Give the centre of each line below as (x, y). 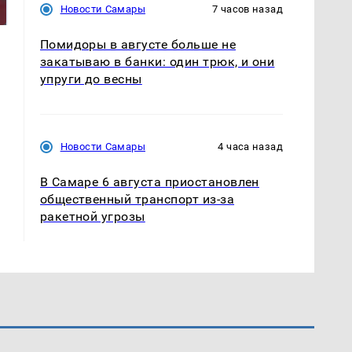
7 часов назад (247, 9)
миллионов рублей (85, 10)
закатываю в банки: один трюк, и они (157, 61)
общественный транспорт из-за (137, 199)
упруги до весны (91, 79)
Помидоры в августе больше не (138, 44)
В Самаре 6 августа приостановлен (149, 181)
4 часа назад (250, 146)
